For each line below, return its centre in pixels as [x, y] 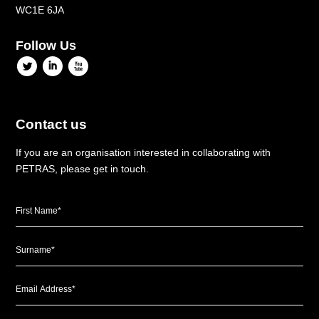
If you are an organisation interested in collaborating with [143, 153]
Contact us [52, 125]
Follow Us [46, 46]
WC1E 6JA [40, 10]
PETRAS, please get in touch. [83, 169]
